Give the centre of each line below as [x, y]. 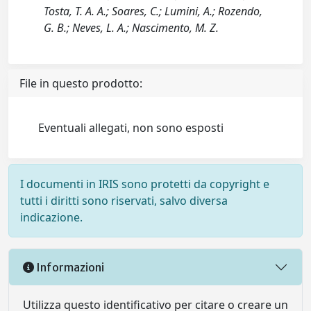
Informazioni [69, 267]
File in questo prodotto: [81, 83]
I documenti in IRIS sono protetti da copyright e [145, 184]
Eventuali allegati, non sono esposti [131, 128]
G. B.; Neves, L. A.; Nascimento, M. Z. [132, 28]
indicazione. [51, 217]
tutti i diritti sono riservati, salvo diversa [124, 201]
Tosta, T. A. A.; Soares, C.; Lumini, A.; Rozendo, [153, 11]
